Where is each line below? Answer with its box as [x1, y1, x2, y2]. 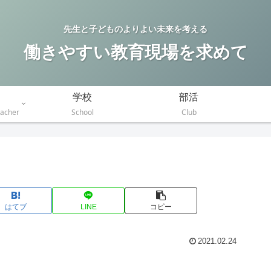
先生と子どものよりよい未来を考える [64, 24, 207, 34]
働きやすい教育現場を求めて [23, 42, 248, 62]
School [71, 107, 94, 118]
